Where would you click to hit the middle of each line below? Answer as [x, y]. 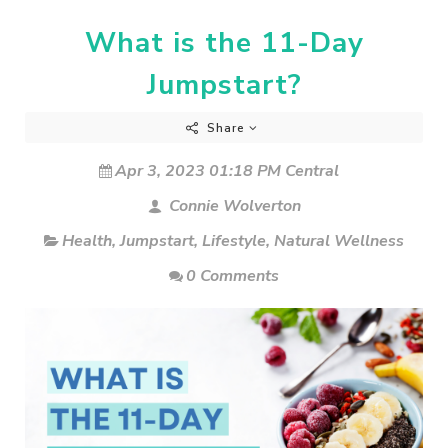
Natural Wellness [339, 241]
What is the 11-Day [224, 43]
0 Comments [232, 276]
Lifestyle [234, 241]
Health [87, 241]
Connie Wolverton [232, 206]
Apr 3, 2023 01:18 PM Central [227, 171]
